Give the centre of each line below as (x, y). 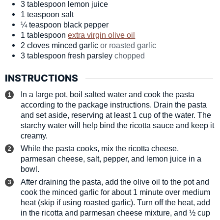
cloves (39, 45)
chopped (130, 55)
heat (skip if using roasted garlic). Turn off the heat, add (116, 202)
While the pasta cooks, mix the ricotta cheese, (100, 148)
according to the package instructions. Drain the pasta (114, 104)
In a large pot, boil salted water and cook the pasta (108, 94)
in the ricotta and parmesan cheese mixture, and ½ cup (116, 212)
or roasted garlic (128, 45)
